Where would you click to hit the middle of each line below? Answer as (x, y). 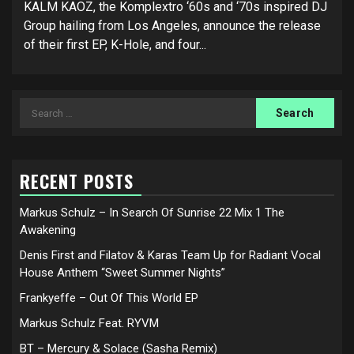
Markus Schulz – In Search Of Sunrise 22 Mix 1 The (152, 213)
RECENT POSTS (77, 181)
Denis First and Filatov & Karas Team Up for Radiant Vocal (170, 255)
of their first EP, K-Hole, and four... (115, 45)
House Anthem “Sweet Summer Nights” (122, 273)
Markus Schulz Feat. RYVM (89, 323)
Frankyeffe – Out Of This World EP (109, 298)
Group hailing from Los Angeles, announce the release (172, 26)
